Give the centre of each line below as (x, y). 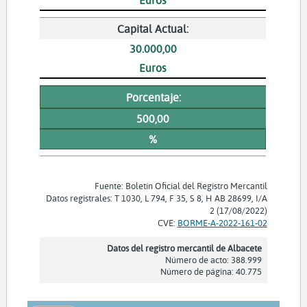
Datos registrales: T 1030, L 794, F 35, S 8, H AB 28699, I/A (156, 198)
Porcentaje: (153, 97)
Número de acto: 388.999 (213, 259)
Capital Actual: (153, 28)
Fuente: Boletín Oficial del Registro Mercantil (181, 185)
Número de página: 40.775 (211, 271)
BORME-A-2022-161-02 (222, 222)
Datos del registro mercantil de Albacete (184, 248)
